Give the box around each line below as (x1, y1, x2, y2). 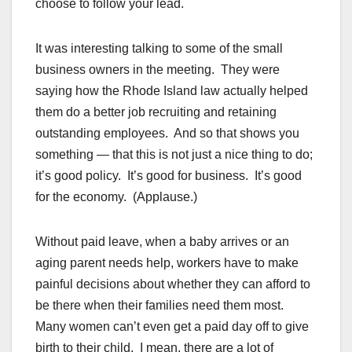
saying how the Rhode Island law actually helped (35, 84, 308, 98)
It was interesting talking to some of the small (35, 42, 283, 56)
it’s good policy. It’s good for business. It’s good (35, 169, 302, 183)
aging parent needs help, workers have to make (35, 256, 299, 270)
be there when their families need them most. (35, 299, 287, 313)
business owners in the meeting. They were (35, 63, 280, 77)
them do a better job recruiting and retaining (35, 105, 277, 119)
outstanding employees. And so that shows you (35, 126, 299, 141)
